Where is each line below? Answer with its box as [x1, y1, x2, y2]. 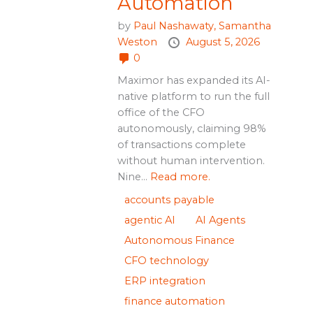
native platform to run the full [117, 89, 270, 103]
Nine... [117, 170, 150, 183]
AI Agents [195, 213, 245, 226]
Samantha [218, 19, 271, 32]
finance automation [124, 294, 225, 307]
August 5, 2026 [185, 35, 260, 48]
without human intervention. [117, 154, 265, 167]
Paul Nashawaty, [133, 19, 219, 32]
